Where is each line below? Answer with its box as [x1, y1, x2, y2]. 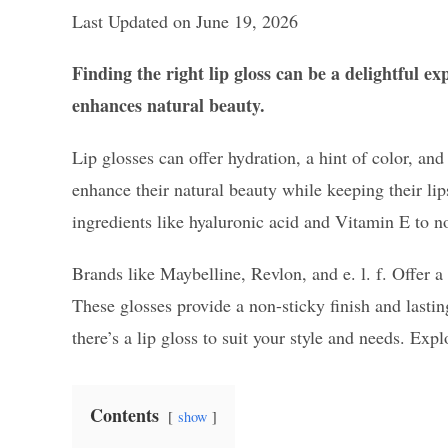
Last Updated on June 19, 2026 [72, 9, 298, 34]
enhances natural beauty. [72, 92, 265, 119]
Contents [90, 402, 159, 429]
